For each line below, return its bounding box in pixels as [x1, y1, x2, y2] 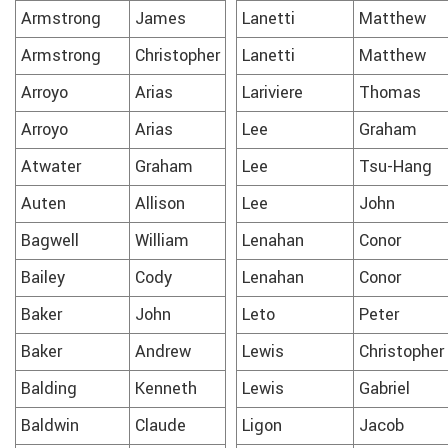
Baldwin [21, 413, 79, 438]
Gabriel [359, 376, 410, 401]
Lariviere [242, 80, 303, 105]
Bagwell [21, 228, 79, 253]
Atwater [21, 154, 81, 179]
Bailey [21, 265, 65, 290]
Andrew [135, 339, 191, 364]
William [135, 228, 189, 253]
